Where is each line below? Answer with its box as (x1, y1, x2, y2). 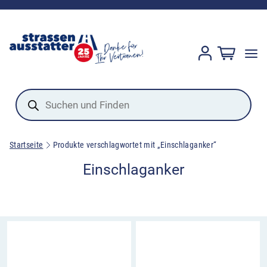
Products (15, 86, 56, 100)
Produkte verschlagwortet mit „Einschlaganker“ (52, 140, 217, 150)
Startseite (10, 140, 44, 150)
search (15, 96, 45, 110)
